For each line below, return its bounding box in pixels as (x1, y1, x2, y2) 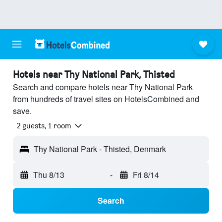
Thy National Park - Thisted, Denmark (34, 143, 166, 155)
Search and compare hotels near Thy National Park (13, 81, 193, 93)
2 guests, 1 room (17, 121, 71, 131)
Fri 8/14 (132, 169, 159, 181)
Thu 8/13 (33, 169, 64, 181)
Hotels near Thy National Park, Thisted (13, 68, 175, 80)
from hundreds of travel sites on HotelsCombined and (13, 93, 199, 105)
